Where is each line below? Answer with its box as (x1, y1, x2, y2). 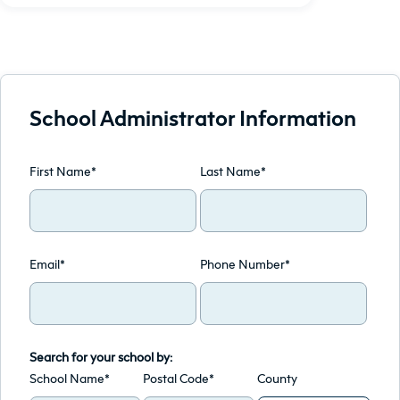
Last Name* (200, 163, 266, 179)
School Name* (29, 371, 110, 386)
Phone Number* (200, 256, 290, 271)
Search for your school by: (29, 349, 172, 364)
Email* (29, 256, 65, 271)
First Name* (29, 163, 96, 179)
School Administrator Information (29, 105, 356, 130)
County (256, 371, 297, 386)
